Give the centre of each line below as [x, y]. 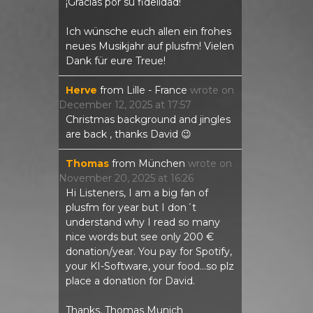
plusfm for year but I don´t [131, 208]
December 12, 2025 [105, 105]
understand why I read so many [143, 223]
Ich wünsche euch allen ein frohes [148, 32]
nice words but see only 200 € [139, 237]
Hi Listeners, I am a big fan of [137, 193]
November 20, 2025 [107, 179]
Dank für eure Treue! [115, 61]
